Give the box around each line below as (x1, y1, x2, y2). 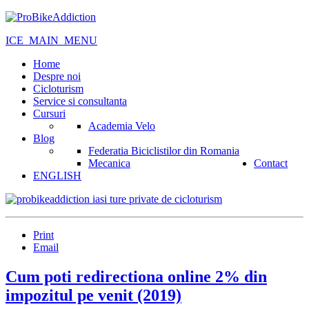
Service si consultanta (33, 95, 127, 107)
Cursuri (33, 108, 66, 119)
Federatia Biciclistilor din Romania (88, 145, 239, 157)
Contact (254, 157, 288, 169)
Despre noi (33, 70, 81, 82)
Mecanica (88, 157, 130, 169)
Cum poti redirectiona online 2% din (6, 267, 267, 286)
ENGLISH (33, 170, 81, 181)
